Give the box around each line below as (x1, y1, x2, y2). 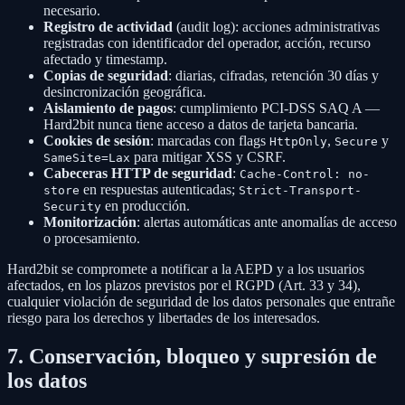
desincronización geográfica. (43, 84, 206, 100)
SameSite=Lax (43, 151, 130, 165)
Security (43, 200, 101, 214)
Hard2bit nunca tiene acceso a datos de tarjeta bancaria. (43, 117, 358, 133)
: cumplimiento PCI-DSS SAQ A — (173, 100, 380, 117)
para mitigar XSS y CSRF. (130, 149, 286, 165)
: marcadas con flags (150, 133, 269, 149)
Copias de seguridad (43, 68, 168, 84)
